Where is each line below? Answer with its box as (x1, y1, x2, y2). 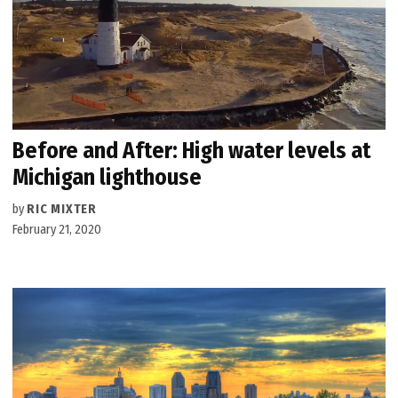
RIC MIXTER (27, 201, 97, 217)
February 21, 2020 (12, 221, 102, 237)
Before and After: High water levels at (12, 136, 371, 164)
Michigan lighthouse (12, 163, 203, 191)
